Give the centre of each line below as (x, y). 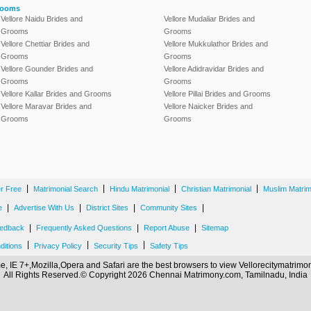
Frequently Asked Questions (84, 228)
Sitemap (215, 228)
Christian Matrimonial (216, 189)
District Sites (107, 208)
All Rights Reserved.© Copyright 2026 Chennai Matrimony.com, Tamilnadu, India (155, 275)
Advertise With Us (44, 208)
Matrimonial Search (66, 189)
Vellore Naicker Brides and (208, 106)
